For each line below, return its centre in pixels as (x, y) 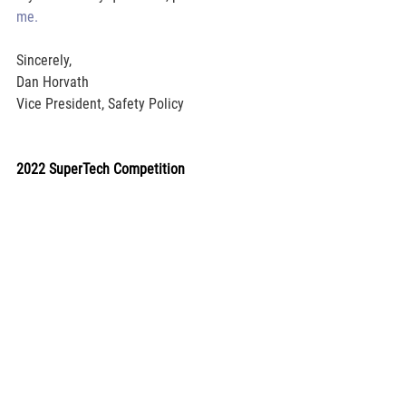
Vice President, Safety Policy (100, 103)
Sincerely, (44, 60)
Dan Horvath (53, 82)
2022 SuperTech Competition (101, 169)
